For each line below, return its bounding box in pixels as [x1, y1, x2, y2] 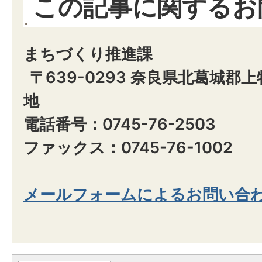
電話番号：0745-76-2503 [23, 114, 216, 134]
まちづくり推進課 [23, 44, 153, 64]
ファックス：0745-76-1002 [23, 137, 233, 157]
